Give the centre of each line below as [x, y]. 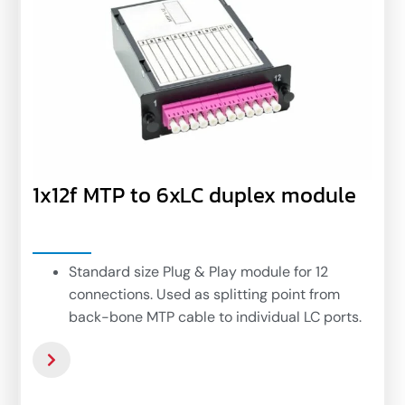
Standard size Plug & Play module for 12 [198, 271]
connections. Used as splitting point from [204, 294]
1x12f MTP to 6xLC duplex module [194, 194]
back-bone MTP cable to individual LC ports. [215, 316]
